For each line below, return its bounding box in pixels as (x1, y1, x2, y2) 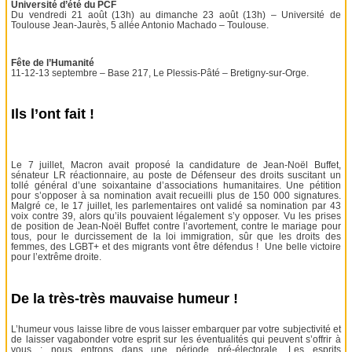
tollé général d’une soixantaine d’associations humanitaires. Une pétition (11, 180, 341, 192)
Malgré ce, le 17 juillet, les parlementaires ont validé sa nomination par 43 (11, 200, 341, 212)
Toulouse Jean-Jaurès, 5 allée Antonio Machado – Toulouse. (11, 20, 269, 31)
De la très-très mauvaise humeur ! (11, 290, 239, 306)
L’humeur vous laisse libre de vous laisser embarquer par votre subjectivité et (11, 323, 341, 335)
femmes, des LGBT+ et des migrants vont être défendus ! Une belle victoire (11, 241, 341, 253)
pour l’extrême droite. (11, 251, 102, 263)
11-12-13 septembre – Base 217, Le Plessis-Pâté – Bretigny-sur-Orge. (11, 67, 310, 79)
